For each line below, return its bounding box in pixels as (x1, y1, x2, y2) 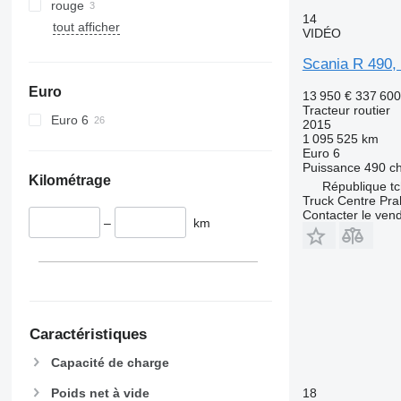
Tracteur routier (302, 103, 390, 117)
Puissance (302, 160, 361, 175)
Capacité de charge (50, 355, 169, 371)
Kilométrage (28, 172, 111, 188)
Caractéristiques (29, 326, 147, 344)
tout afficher (52, 19, 120, 34)
